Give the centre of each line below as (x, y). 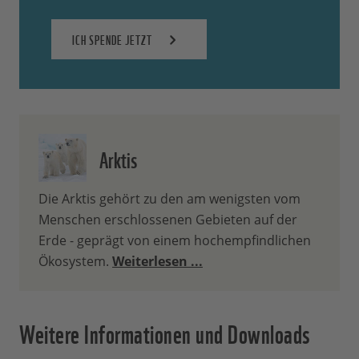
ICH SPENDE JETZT (112, 40)
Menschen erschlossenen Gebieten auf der (168, 220)
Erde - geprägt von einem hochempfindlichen (175, 241)
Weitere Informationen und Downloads (165, 333)
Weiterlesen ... (157, 262)
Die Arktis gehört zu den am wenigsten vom (169, 199)
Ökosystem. (75, 262)
